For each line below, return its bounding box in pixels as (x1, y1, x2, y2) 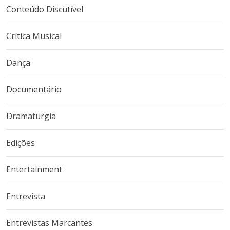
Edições (6, 137, 35, 148)
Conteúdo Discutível (6, 4, 83, 15)
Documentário (6, 84, 62, 95)
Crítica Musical (6, 30, 62, 42)
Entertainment (6, 164, 62, 175)
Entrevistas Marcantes (6, 217, 92, 228)
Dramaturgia (6, 110, 56, 122)
